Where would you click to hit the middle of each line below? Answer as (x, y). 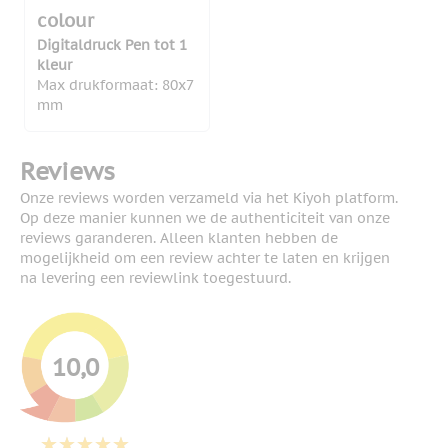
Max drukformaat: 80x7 (115, 85)
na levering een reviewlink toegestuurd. (155, 278)
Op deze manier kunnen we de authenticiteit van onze (205, 218)
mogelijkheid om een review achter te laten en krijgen (205, 258)
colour (65, 21)
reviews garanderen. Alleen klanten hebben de (179, 238)
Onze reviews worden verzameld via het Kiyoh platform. (209, 198)
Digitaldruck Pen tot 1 (112, 45)
